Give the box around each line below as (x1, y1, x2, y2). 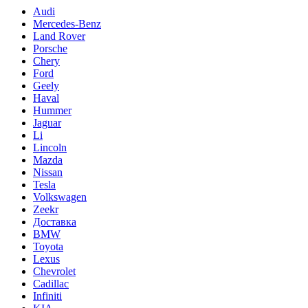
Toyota (33, 240, 63, 252)
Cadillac (33, 277, 69, 289)
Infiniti (33, 289, 62, 302)
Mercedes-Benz (33, 17, 101, 30)
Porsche (33, 42, 67, 54)
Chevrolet (33, 265, 76, 277)
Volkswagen (33, 190, 87, 203)
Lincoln (33, 141, 67, 153)
